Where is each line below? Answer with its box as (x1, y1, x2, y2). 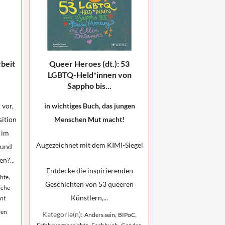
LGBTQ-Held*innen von (47, 70, 132, 79)
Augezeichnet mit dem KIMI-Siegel (36, 141, 143, 149)
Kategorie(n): (42, 210, 84, 218)
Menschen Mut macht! (54, 115, 125, 124)
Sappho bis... (67, 81, 111, 90)
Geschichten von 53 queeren (45, 180, 134, 188)
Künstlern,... (71, 193, 108, 202)
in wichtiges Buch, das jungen (44, 101, 135, 110)
